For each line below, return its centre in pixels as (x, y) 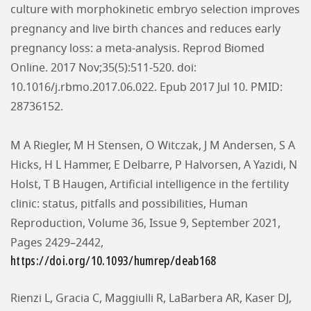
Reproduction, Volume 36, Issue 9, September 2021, (145, 224)
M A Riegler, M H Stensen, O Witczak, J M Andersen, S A (153, 146)
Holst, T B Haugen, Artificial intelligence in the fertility (150, 185)
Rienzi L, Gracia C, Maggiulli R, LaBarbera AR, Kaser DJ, (151, 299)
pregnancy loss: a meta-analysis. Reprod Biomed (137, 49)
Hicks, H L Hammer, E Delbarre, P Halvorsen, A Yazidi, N (154, 165)
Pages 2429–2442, (57, 243)
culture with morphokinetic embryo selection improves (155, 10)
